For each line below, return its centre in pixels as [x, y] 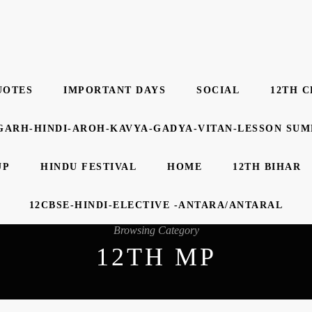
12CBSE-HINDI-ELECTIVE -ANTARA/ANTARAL [156, 205]
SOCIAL [218, 90]
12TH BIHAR [267, 167]
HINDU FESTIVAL [89, 167]
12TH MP [156, 257]
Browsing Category [156, 230]
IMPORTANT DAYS [115, 90]
